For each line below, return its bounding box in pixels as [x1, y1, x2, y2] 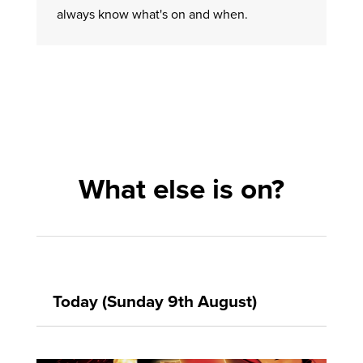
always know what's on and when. [56, 4, 248, 23]
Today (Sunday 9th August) [52, 288, 257, 314]
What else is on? [78, 167, 284, 210]
